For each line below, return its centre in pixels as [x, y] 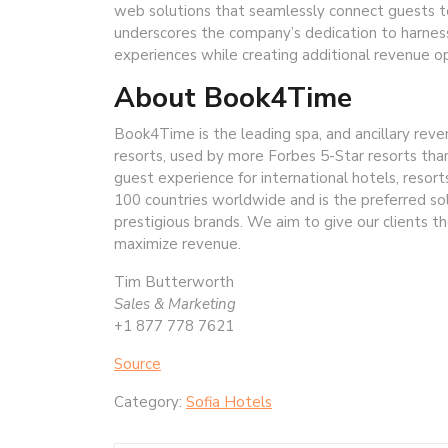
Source [137, 363]
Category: [150, 401]
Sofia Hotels [229, 401]
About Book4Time [233, 97]
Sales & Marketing [175, 303]
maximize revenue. [177, 243]
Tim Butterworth [174, 281]
